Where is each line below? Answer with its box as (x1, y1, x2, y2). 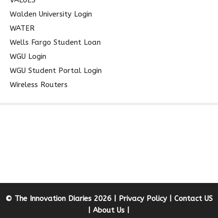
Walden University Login (10, 9, 92, 18)
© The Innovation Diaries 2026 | (5, 194, 119, 203)
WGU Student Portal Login (10, 66, 102, 75)
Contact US (174, 194, 213, 203)
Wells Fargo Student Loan (10, 37, 101, 47)
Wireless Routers (10, 80, 68, 89)
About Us (93, 205, 125, 215)
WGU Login (10, 52, 46, 61)
